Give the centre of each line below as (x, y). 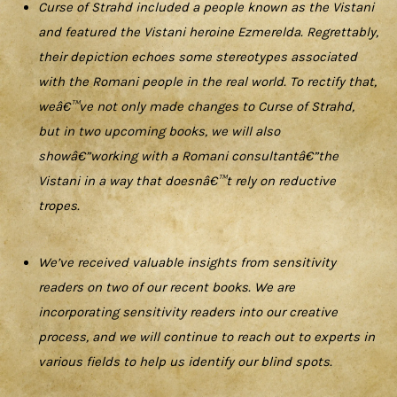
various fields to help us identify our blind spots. (185, 361)
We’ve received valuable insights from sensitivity (187, 262)
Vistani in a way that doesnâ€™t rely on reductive (187, 181)
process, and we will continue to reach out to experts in (206, 336)
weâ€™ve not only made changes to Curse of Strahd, (196, 107)
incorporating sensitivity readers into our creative (188, 311)
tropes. (58, 206)
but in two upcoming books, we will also (159, 132)
